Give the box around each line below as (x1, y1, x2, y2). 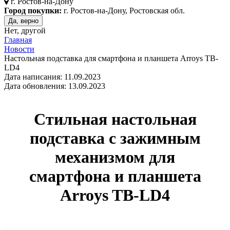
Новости (4, 45, 34, 54)
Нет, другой (4, 26, 46, 35)
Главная (4, 35, 32, 45)
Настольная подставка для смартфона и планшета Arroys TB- (4, 54, 218, 63)
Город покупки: (4, 6, 62, 15)
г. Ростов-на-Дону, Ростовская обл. (62, 6, 185, 15)
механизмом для (55, 147, 175, 166)
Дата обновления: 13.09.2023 (4, 82, 105, 91)
